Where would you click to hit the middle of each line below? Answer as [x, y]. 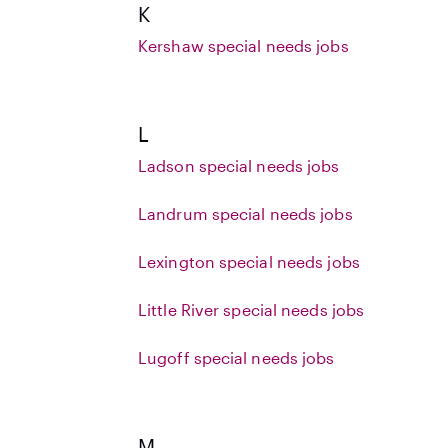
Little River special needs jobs [251, 309]
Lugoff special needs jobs [236, 357]
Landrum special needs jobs [245, 213]
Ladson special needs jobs [239, 165]
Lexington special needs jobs [249, 261]
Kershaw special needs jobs [243, 45]
